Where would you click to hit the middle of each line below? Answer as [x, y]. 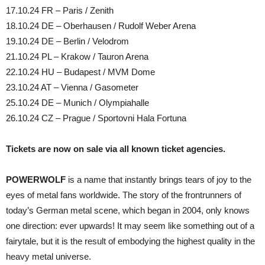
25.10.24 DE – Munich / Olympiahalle [77, 103]
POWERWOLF [37, 180]
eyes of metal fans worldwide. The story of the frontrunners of [124, 195]
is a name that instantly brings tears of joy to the [160, 180]
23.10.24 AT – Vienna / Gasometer [72, 88]
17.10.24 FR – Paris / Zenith [60, 11]
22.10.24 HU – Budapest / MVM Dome [80, 72]
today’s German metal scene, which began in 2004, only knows [128, 211]
